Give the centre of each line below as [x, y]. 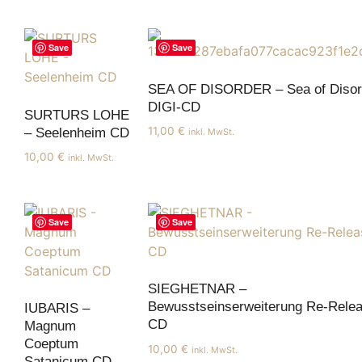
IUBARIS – [57, 309]
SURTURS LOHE [77, 115]
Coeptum [51, 344]
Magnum [50, 326]
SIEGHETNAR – [197, 289]
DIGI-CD [174, 107]
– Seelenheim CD [77, 133]
